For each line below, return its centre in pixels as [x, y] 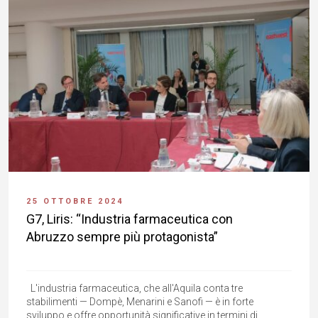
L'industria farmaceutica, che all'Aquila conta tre [135, 289]
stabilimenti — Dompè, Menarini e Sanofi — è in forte [140, 302]
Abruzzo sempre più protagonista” [122, 237]
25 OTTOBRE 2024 [75, 202]
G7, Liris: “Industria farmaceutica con [130, 219]
